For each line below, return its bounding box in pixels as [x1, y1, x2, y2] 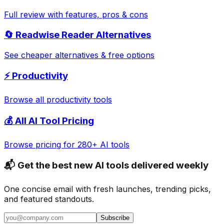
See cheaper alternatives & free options [4, 49, 154, 60]
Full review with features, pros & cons [4, 9, 148, 20]
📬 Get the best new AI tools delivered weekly [4, 159, 208, 171]
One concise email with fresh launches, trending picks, [4, 184, 211, 194]
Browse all [4, 94, 46, 105]
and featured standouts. [4, 194, 94, 204]
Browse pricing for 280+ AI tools [4, 139, 129, 149]
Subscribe [100, 214, 129, 222]
